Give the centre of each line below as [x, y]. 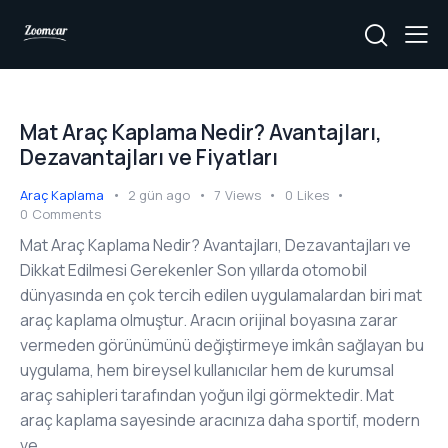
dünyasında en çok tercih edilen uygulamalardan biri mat [221, 295]
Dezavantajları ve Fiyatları [149, 156]
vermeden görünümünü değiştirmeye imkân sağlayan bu [222, 345]
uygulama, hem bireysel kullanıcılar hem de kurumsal [207, 370]
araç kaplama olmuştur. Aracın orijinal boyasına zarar [209, 320]
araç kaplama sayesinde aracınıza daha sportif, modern [220, 420]
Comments [66, 213]
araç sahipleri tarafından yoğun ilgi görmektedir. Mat [207, 395]
